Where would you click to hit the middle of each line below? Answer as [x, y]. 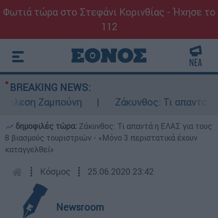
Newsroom [80, 207]
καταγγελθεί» [29, 149]
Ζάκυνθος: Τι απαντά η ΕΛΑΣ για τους [145, 126]
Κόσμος [55, 172]
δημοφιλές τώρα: [46, 126]
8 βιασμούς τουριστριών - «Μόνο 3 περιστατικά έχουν [101, 138]
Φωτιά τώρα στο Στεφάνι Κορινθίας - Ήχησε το [109, 12]
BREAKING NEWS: [50, 87]
